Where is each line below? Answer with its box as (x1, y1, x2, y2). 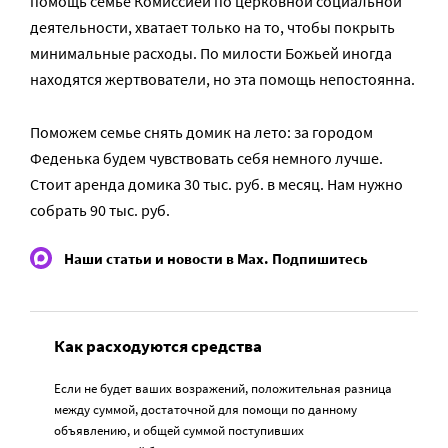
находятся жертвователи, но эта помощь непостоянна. (30, 69, 415, 90)
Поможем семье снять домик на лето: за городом (30, 122, 373, 143)
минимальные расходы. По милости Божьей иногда (30, 43, 392, 64)
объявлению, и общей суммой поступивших (54, 421, 304, 439)
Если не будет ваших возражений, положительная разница (54, 379, 392, 397)
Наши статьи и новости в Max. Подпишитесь (64, 248, 368, 268)
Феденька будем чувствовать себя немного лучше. (30, 148, 383, 169)
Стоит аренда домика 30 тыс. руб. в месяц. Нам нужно (30, 174, 403, 195)
